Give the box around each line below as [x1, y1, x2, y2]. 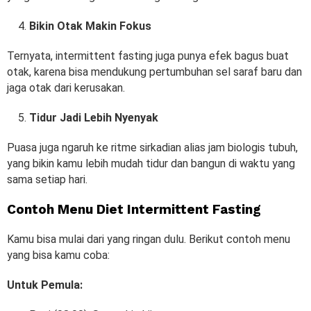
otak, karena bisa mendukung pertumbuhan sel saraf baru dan [7, 65, 302, 78]
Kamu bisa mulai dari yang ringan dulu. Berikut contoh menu [7, 232, 290, 246]
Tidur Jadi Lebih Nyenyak [29, 110, 158, 124]
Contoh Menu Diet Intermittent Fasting [7, 201, 261, 217]
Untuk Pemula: [7, 278, 83, 292]
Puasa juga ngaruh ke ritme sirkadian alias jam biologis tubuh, [7, 140, 298, 154]
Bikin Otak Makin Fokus [29, 19, 151, 33]
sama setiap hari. [7, 172, 87, 186]
